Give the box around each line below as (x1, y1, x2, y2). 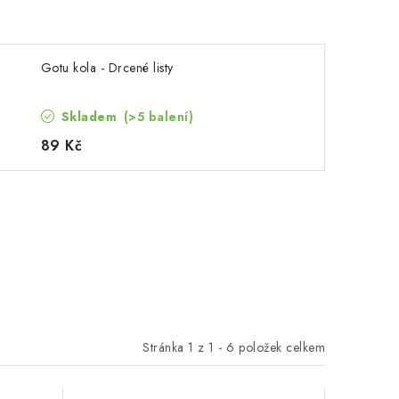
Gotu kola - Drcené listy (40, 59, 174, 77)
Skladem (57, 108, 121, 126)
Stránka (142, 338, 188, 356)
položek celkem (234, 338, 325, 356)
